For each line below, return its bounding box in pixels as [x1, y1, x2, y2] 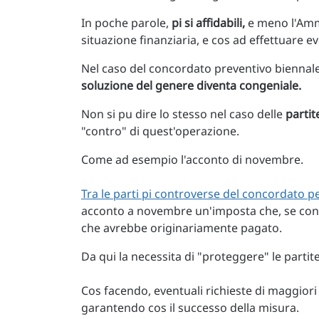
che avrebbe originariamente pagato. [81, 220, 282, 236]
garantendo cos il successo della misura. [81, 300, 299, 316]
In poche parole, [81, 15, 172, 31]
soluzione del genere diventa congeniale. [81, 78, 301, 94]
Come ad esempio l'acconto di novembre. [81, 152, 303, 168]
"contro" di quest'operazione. [81, 123, 239, 140]
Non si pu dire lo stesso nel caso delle [81, 106, 286, 122]
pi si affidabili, [172, 15, 245, 31]
